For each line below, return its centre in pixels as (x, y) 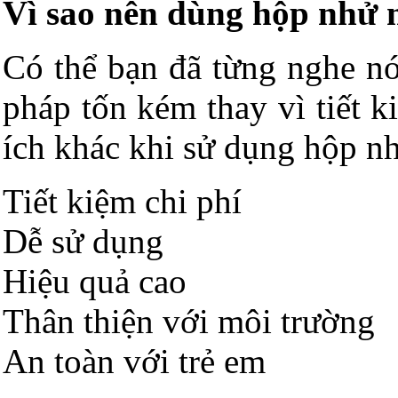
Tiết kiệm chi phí (122, 201)
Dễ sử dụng (83, 241)
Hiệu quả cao (95, 281)
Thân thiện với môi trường (189, 321)
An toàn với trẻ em (134, 361)
